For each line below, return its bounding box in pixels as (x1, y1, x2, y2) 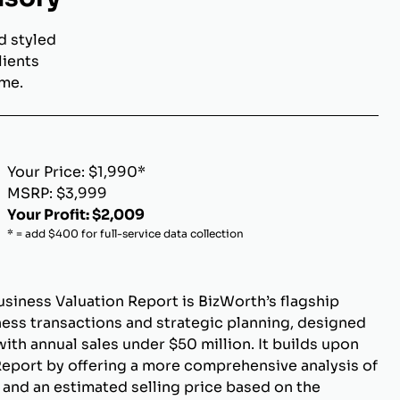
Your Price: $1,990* (7, 162, 146, 181)
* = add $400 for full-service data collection (7, 227, 244, 240)
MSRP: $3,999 (7, 184, 107, 203)
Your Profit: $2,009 (7, 205, 145, 224)
